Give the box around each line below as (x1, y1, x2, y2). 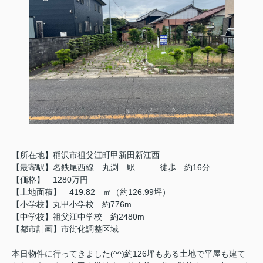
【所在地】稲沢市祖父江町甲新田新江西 (12, 150, 160, 160)
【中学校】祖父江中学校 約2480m (12, 211, 144, 221)
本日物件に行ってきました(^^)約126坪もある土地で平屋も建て (12, 248, 245, 258)
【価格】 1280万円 (12, 174, 88, 184)
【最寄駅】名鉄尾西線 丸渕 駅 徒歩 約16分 (12, 162, 210, 172)
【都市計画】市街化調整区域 (12, 224, 119, 234)
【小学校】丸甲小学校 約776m (12, 199, 131, 209)
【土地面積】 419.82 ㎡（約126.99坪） (12, 187, 170, 197)
